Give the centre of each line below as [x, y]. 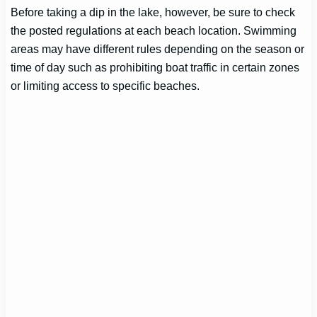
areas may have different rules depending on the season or [158, 48]
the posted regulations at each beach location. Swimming [154, 30]
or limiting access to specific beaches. [105, 85]
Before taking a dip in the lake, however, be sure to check [153, 12]
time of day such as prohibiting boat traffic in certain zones [155, 67]
